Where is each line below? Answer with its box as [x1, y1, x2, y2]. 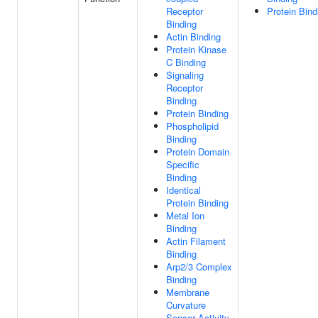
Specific [166, 158, 199, 171]
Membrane [166, 285, 209, 299]
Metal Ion [166, 209, 204, 222]
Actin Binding [166, 30, 221, 43]
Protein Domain [166, 145, 229, 158]
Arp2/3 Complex [166, 260, 232, 273]
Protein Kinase [166, 43, 226, 56]
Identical [166, 183, 201, 197]
